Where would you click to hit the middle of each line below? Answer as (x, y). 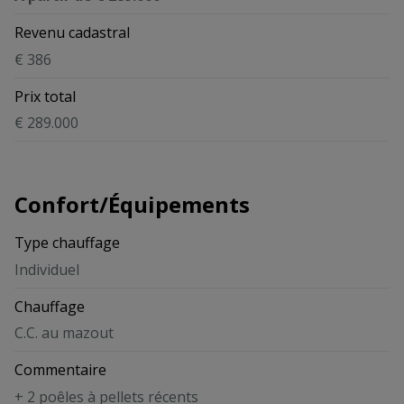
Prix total (45, 96)
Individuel (47, 269)
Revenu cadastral (72, 32)
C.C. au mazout (64, 333)
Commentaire (60, 370)
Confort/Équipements (132, 205)
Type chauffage (67, 243)
